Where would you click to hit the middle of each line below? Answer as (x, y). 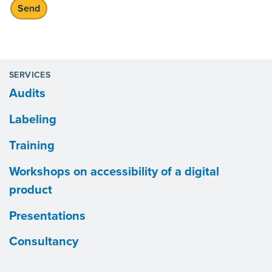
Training (32, 145)
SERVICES (30, 75)
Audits (27, 94)
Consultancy (44, 242)
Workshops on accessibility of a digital (114, 172)
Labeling (33, 120)
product (31, 190)
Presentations (47, 216)
